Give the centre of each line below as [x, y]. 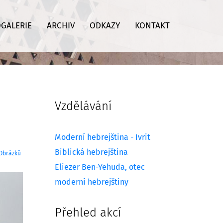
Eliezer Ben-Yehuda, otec [100, 167]
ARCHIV [60, 26]
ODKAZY [105, 26]
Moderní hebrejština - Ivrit [103, 137]
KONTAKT [152, 26]
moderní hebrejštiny [92, 182]
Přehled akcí [88, 213]
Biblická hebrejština [91, 152]
